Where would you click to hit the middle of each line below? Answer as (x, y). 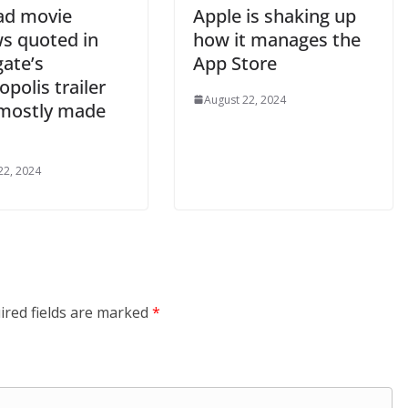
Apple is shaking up (275, 15)
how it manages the (277, 39)
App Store (235, 63)
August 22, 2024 (245, 99)
